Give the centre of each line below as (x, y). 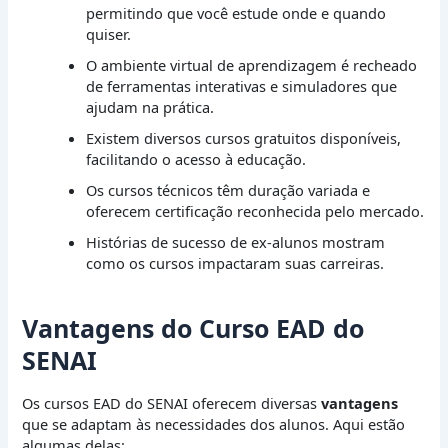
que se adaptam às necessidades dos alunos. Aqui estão (214, 424)
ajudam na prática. (150, 107)
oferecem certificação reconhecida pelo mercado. (255, 211)
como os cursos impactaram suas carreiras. (235, 263)
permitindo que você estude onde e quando (236, 13)
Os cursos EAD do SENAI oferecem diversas (172, 403)
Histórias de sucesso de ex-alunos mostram (236, 242)
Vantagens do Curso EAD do (193, 327)
